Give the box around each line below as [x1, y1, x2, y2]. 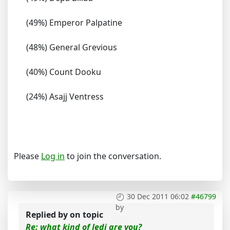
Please [14, 150, 41, 162]
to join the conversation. [65, 150, 161, 162]
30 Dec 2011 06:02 [127, 191, 189, 201]
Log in [41, 150, 65, 162]
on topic [70, 209, 103, 220]
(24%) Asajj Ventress [26, 91, 104, 102]
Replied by [26, 209, 70, 220]
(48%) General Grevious [26, 42, 117, 53]
